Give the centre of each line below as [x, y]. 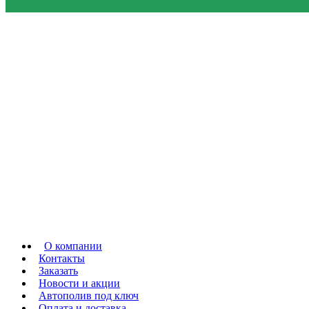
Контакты [62, 258]
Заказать [58, 271]
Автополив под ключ [89, 296]
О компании [73, 246]
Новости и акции [79, 283]
